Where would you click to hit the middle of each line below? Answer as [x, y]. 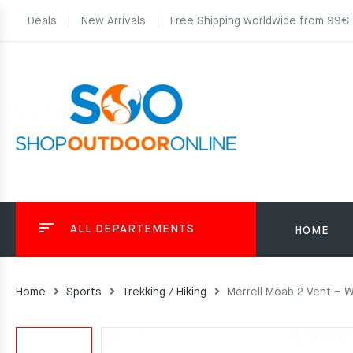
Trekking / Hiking [164, 292]
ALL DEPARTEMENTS [132, 229]
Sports [84, 292]
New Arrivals [113, 21]
